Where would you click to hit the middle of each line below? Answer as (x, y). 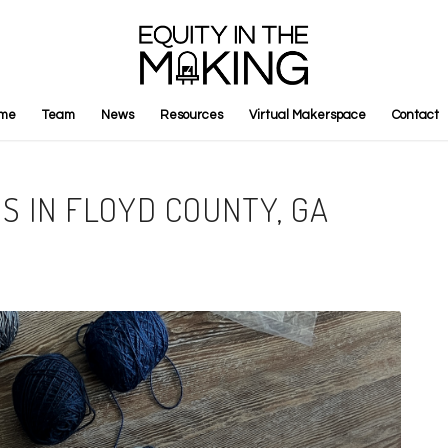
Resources (192, 115)
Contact (416, 115)
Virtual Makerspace (308, 115)
